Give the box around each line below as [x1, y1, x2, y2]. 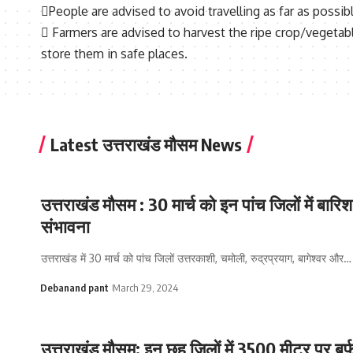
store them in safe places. [41, 46, 188, 62]
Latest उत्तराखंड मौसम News [50, 133, 242, 156]
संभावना [41, 215, 90, 238]
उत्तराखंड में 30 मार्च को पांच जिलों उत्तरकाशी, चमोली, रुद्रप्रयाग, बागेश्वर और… [41, 251, 351, 266]
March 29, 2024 [112, 281, 178, 295]
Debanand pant [39, 281, 109, 295]
